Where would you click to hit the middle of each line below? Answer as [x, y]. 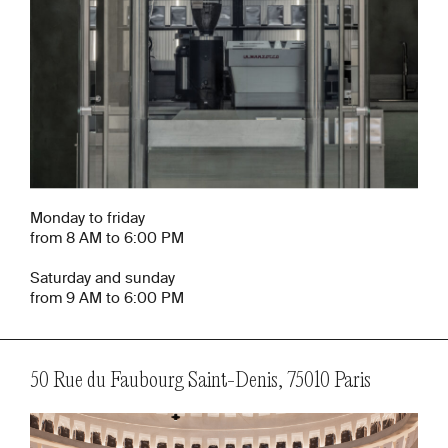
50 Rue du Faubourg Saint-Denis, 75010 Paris [200, 381]
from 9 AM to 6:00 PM [107, 299]
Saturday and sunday [102, 279]
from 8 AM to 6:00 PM [107, 239]
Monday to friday [87, 219]
